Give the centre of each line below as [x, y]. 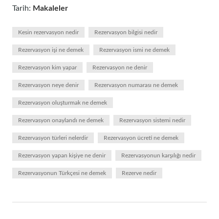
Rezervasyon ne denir [120, 67]
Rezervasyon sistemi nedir [152, 120]
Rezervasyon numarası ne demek [136, 85]
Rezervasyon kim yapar [47, 67]
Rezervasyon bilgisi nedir [126, 32]
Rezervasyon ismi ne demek [134, 50]
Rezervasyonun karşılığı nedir [158, 155]
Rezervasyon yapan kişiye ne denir [62, 155]
